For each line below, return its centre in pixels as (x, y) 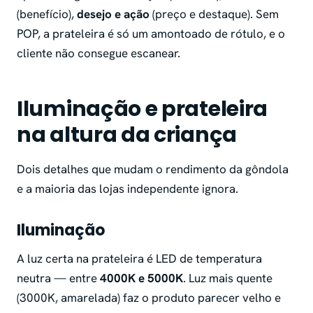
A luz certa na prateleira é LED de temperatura (139, 259)
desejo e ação (113, 14)
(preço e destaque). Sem (214, 14)
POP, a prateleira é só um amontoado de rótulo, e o (151, 34)
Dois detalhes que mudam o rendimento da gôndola (153, 169)
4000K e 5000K (141, 278)
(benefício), (47, 14)
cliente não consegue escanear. (99, 53)
